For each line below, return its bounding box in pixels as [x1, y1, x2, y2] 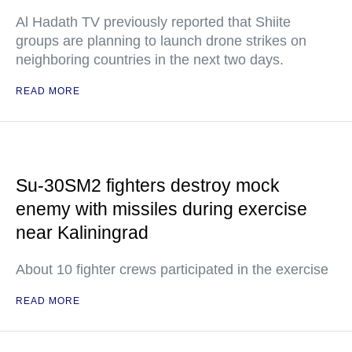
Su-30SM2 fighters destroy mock [16, 175, 280, 196]
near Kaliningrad [16, 222, 148, 243]
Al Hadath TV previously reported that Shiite [16, 14, 291, 30]
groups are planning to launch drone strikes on [16, 33, 306, 49]
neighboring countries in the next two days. [16, 52, 284, 68]
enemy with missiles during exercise [16, 199, 307, 219]
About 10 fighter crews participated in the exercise [16, 262, 328, 277]
